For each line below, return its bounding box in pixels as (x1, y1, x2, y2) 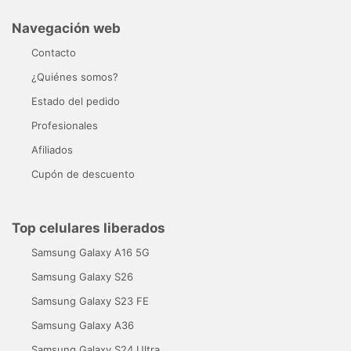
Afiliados (31, 143, 73, 156)
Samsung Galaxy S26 (31, 270, 133, 283)
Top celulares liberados (12, 219, 165, 236)
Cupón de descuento (31, 167, 135, 180)
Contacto (31, 45, 76, 59)
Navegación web (12, 20, 121, 36)
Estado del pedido (31, 94, 120, 107)
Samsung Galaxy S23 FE (31, 294, 149, 307)
